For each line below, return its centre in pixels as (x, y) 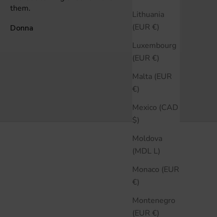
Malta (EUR (152, 76)
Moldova (147, 138)
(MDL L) (157, 151)
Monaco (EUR (156, 169)
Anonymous (160, 28)
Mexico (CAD (155, 107)
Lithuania (148, 14)
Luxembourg (154, 45)
